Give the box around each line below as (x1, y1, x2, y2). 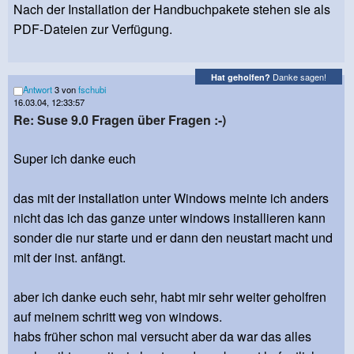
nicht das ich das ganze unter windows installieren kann (13, 208, 326, 227)
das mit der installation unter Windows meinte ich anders (13, 188, 329, 207)
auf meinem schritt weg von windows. (13, 307, 222, 326)
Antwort (23, 83, 52, 96)
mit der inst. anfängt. (13, 247, 126, 266)
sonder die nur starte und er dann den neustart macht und (13, 228, 333, 247)
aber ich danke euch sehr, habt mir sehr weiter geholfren (13, 287, 326, 306)
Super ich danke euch (13, 149, 136, 168)
